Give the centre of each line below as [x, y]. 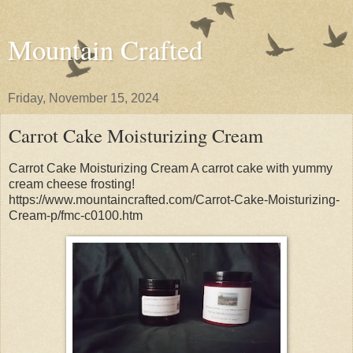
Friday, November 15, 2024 [84, 98]
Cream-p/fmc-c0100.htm [76, 215]
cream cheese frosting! [72, 184]
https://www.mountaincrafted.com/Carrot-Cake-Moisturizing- [174, 199]
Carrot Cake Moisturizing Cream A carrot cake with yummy [171, 168]
